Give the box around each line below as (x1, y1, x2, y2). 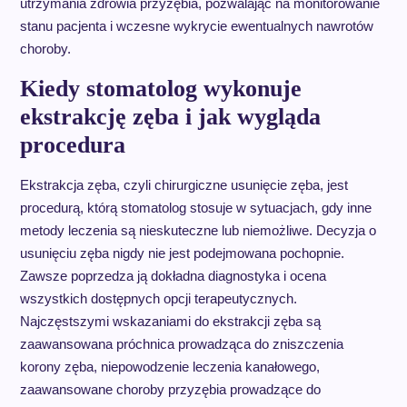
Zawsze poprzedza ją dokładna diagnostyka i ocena (19, 268, 326, 283)
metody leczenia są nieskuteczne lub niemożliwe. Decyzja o (19, 223, 376, 238)
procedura (19, 132, 125, 158)
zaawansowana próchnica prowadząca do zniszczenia (19, 336, 343, 352)
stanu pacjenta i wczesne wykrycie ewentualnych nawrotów (19, 18, 373, 34)
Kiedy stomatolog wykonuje (19, 75, 302, 102)
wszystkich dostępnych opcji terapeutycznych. (19, 291, 297, 306)
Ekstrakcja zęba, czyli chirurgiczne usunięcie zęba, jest (19, 177, 348, 193)
